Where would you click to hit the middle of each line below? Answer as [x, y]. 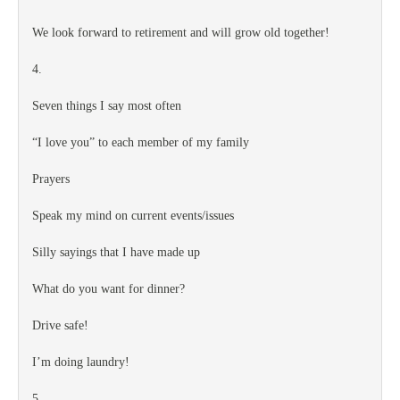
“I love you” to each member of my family [141, 142]
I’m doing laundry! [81, 362]
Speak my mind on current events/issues [133, 216]
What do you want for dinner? [108, 289]
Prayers [51, 179]
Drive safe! [60, 325]
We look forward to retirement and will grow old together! [181, 33]
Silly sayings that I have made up [116, 252]
